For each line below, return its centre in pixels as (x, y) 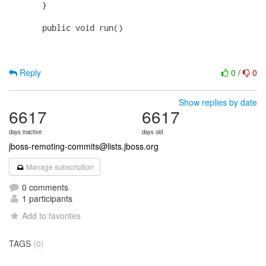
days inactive (25, 132)
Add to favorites (52, 216)
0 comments (44, 187)
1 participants (46, 198)
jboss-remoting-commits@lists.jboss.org (84, 146)
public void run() (66, 28)
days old (152, 132)
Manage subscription (59, 167)
